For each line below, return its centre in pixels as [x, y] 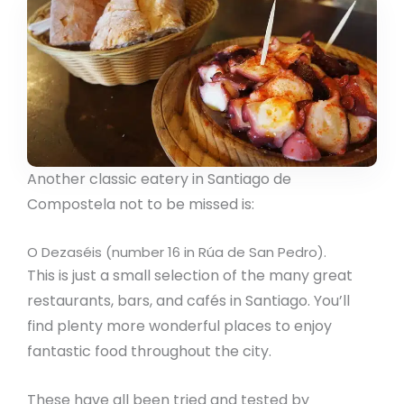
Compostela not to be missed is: [141, 205]
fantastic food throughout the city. [149, 352]
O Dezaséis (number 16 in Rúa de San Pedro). [177, 252]
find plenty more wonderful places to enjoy [179, 326]
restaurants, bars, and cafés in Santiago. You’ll [188, 301]
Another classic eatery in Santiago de [159, 179]
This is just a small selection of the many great [190, 276]
